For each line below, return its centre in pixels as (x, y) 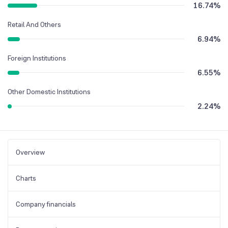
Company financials (46, 204)
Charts (26, 178)
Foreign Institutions (37, 58)
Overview (30, 152)
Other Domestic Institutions (49, 91)
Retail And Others (34, 24)
